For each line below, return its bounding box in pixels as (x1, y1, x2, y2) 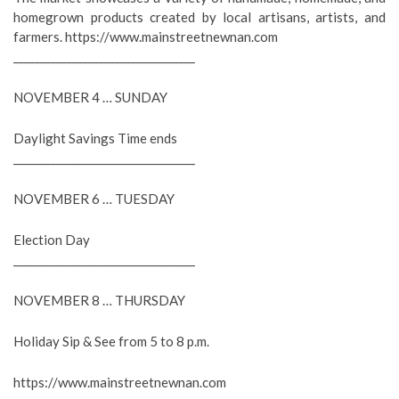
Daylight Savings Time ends (13, 130, 177, 146)
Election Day (13, 232, 90, 248)
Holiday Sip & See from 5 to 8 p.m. (13, 333, 209, 349)
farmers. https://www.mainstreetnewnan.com (13, 28, 278, 45)
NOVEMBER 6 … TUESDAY (13, 191, 175, 207)
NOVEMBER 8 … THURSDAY (13, 292, 185, 308)
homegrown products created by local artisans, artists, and (13, 9, 386, 25)
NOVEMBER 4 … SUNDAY (13, 89, 167, 105)
